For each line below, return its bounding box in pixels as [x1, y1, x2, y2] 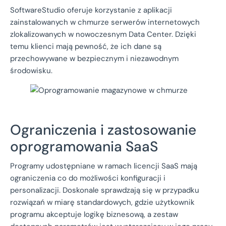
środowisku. [10, 65, 52, 76]
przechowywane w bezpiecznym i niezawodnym [10, 53, 179, 64]
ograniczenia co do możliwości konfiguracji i [10, 173, 165, 183]
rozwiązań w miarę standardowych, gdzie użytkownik [10, 197, 195, 207]
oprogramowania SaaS [10, 137, 158, 156]
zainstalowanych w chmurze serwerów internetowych [10, 17, 200, 27]
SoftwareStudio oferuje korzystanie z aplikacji [10, 5, 172, 15]
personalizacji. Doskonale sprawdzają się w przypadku [10, 185, 199, 195]
